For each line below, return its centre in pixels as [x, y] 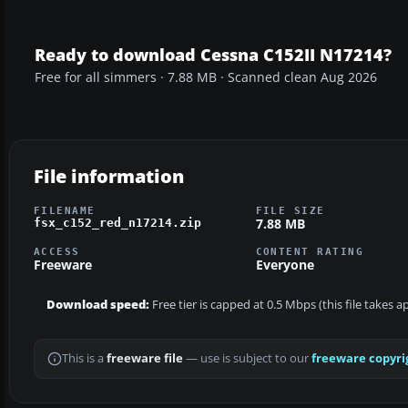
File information [109, 176]
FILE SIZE [290, 210]
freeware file [145, 359]
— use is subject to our [247, 359]
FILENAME [65, 210]
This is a [84, 359]
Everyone [285, 265]
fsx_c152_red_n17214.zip [117, 222]
